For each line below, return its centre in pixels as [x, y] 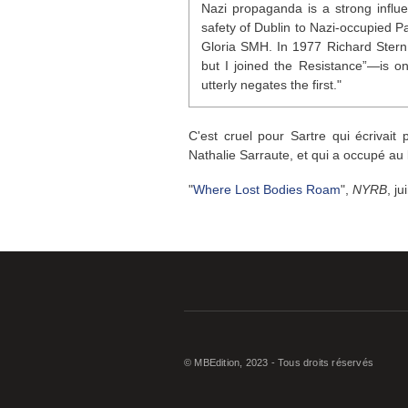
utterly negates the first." [271, 85]
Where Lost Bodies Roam [267, 189]
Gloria [220, 47]
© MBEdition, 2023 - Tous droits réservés [279, 362]
